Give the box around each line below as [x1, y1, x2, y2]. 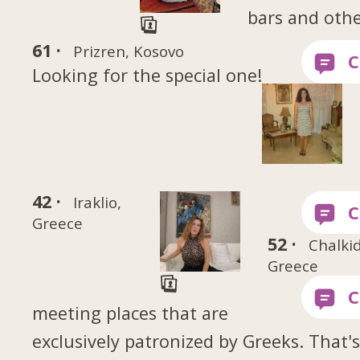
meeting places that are [32, 301, 229, 325]
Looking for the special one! [32, 63, 263, 88]
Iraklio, [72, 191, 121, 212]
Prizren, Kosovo [72, 41, 184, 62]
